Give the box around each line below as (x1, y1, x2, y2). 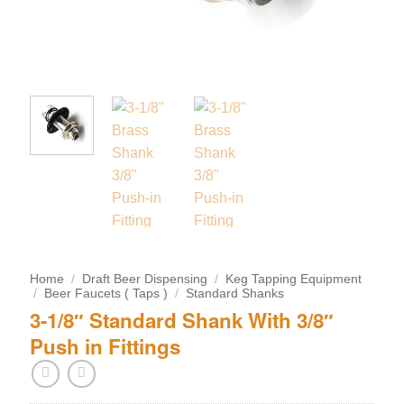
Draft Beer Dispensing (82, 272, 208, 287)
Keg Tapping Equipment (225, 272, 363, 287)
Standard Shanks (186, 287, 285, 301)
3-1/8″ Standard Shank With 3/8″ (29, 306, 334, 335)
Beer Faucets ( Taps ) (44, 287, 169, 301)
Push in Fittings (29, 332, 180, 362)
